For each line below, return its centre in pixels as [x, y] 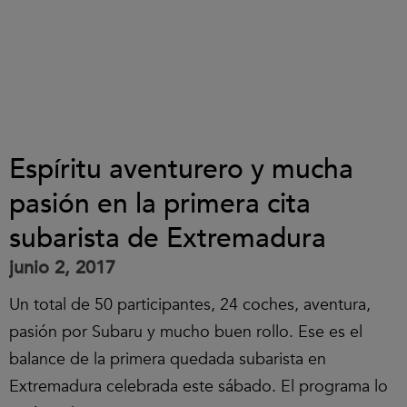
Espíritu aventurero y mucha [181, 169]
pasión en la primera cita [160, 204]
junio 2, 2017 [62, 268]
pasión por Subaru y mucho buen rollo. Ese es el [186, 332]
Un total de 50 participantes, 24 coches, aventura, [190, 305]
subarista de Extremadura [168, 238]
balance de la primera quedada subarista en [168, 359]
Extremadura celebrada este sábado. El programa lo [199, 387]
